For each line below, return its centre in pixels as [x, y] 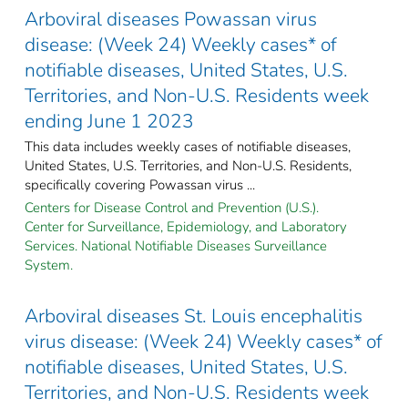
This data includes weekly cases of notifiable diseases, [188, 146]
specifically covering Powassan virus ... [140, 184]
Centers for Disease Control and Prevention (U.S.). [172, 207]
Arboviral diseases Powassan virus [171, 19]
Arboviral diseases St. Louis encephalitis [194, 316]
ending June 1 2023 [109, 121]
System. [49, 265]
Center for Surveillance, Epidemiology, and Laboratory [186, 226]
